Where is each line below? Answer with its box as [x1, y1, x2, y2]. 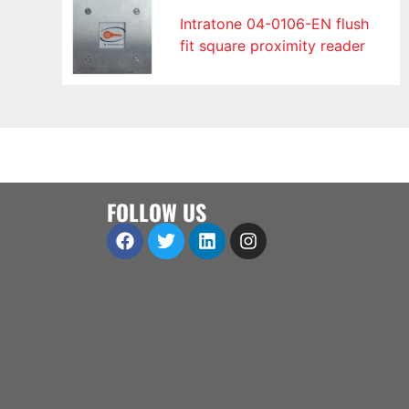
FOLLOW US [106, 195, 206, 229]
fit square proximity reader [180, 37, 366, 56]
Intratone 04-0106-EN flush [180, 15, 370, 34]
